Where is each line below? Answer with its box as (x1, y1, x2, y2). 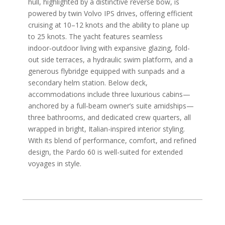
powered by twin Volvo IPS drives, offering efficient (28, 8, 193, 18)
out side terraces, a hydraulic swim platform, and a (28, 54, 193, 64)
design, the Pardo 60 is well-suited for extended (28, 147, 183, 157)
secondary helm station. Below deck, (28, 77, 148, 87)
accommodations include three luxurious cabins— (28, 89, 190, 99)
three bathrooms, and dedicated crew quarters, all (28, 112, 191, 122)
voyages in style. (28, 158, 81, 168)
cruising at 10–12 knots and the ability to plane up (28, 20, 189, 30)
